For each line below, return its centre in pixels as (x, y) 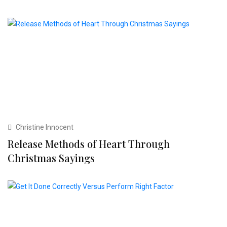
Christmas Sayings (51, 158)
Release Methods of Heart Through (89, 144)
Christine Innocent (44, 127)
